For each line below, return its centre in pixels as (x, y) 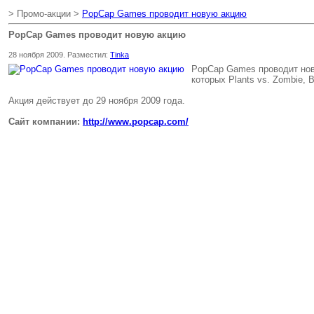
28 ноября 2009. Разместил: (59, 54)
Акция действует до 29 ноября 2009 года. (97, 101)
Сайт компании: (46, 122)
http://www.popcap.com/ (136, 122)
